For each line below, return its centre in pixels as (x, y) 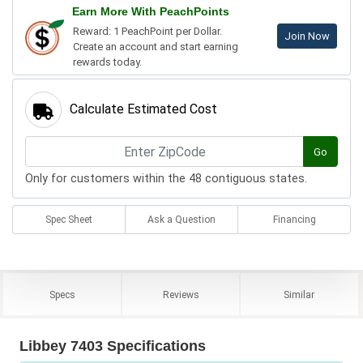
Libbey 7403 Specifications (113, 346)
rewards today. (107, 62)
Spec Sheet (69, 220)
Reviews (181, 295)
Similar (299, 295)
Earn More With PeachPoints (151, 12)
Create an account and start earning (156, 47)
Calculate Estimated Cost (143, 109)
